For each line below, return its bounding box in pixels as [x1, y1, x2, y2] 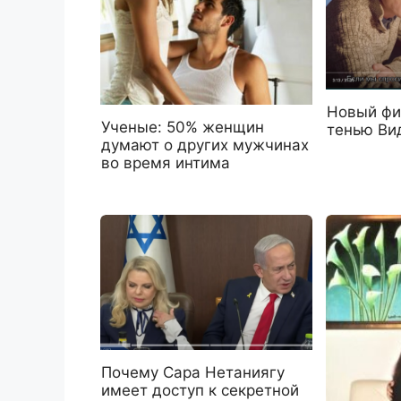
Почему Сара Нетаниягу [101, 363, 285, 381]
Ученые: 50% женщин [101, 117, 264, 136]
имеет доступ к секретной [101, 380, 299, 399]
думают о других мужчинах [101, 135, 309, 154]
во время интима [101, 153, 230, 172]
